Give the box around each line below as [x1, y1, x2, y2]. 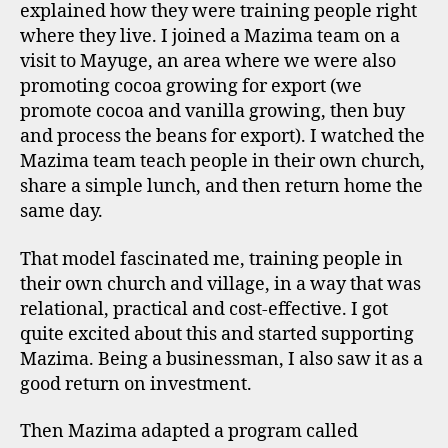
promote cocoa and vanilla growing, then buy [20, 100, 405, 123]
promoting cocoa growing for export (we [20, 75, 362, 98]
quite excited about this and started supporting [20, 322, 414, 346]
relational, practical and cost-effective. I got [20, 297, 388, 321]
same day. [20, 200, 103, 223]
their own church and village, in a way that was [20, 272, 421, 296]
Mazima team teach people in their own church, [20, 150, 425, 173]
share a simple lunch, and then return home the [20, 175, 423, 198]
